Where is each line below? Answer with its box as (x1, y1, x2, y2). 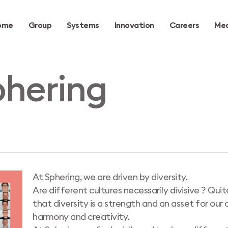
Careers (169, 21, 199, 30)
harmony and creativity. (33, 212, 129, 221)
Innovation (114, 21, 154, 30)
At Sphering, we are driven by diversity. (33, 173, 188, 182)
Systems (67, 21, 99, 30)
